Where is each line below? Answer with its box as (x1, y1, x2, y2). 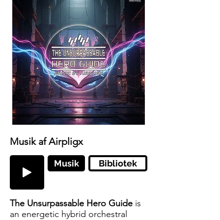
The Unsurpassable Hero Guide (10, 198, 133, 209)
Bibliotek (99, 158, 137, 168)
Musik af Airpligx (10, 136, 83, 147)
